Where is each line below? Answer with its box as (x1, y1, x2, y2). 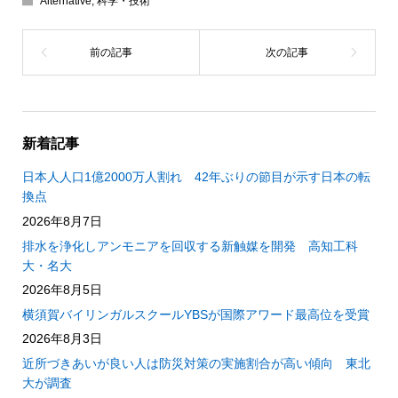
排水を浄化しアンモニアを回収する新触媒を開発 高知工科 (21, 238, 358, 253)
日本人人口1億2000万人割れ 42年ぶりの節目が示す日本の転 (21, 170, 370, 185)
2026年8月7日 (21, 214, 102, 228)
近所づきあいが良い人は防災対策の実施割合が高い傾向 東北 (21, 355, 370, 370)
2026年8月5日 (21, 283, 102, 298)
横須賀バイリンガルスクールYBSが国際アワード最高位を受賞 (21, 306, 370, 322)
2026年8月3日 (21, 331, 102, 346)
